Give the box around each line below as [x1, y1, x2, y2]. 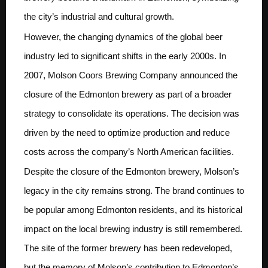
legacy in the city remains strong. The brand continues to [24, 185, 244, 196]
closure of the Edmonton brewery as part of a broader [24, 89, 232, 99]
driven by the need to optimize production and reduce [24, 127, 230, 138]
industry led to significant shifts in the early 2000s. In [24, 50, 226, 61]
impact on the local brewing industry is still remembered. [24, 224, 242, 234]
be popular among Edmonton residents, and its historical [24, 205, 242, 215]
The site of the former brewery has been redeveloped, [24, 243, 232, 254]
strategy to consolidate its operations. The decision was [24, 108, 239, 118]
